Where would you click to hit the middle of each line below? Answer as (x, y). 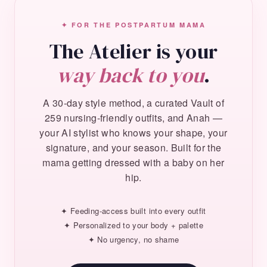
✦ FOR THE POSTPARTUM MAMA (133, 24)
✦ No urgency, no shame (133, 239)
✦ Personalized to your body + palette (133, 225)
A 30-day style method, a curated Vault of (133, 103)
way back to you (131, 75)
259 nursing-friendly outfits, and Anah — (133, 117)
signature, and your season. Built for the (133, 147)
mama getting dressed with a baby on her (133, 162)
